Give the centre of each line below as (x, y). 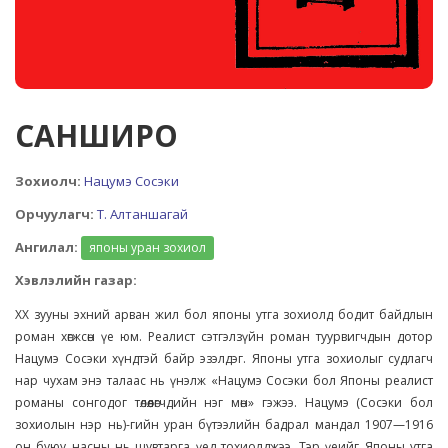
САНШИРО (96, 135)
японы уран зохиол (147, 247)
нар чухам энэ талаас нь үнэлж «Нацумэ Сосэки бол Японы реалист (224, 380)
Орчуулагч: (54, 213)
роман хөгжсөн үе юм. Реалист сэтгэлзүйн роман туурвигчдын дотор (224, 336)
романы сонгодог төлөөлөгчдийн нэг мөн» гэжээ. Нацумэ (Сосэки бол (224, 402)
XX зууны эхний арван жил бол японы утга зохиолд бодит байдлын (224, 314)
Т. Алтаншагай (142, 213)
